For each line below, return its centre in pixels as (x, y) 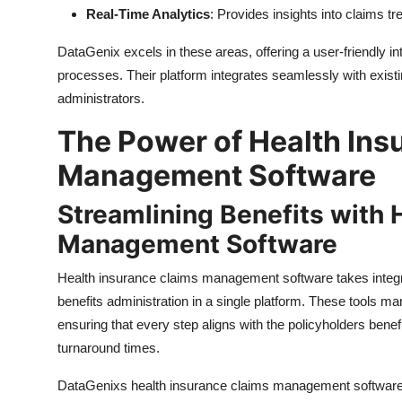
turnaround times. (109, 347)
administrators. (101, 98)
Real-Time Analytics (148, 13)
